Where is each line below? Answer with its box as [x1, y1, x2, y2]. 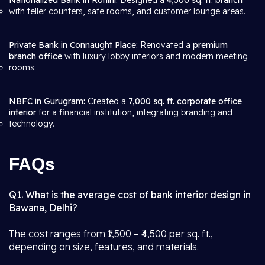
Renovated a [138, 40, 193, 50]
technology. [9, 118, 54, 129]
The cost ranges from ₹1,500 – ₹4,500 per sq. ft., [9, 228, 213, 240]
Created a [85, 96, 128, 106]
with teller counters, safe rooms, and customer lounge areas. [9, 6, 245, 17]
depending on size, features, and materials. [9, 241, 199, 253]
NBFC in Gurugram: [9, 96, 85, 106]
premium [193, 40, 228, 50]
